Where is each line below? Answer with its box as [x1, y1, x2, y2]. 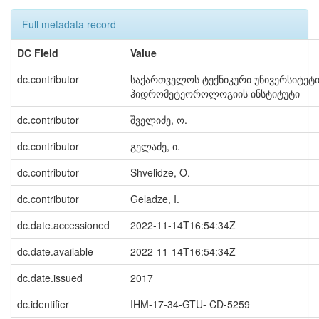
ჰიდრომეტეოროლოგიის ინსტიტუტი [130, 86, 300, 100]
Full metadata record [22, 17, 116, 31]
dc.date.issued [17, 271, 83, 285]
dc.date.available [17, 244, 93, 258]
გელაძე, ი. [130, 139, 180, 153]
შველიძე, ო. [130, 113, 187, 127]
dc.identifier [17, 297, 69, 311]
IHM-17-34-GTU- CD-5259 [130, 297, 250, 311]
